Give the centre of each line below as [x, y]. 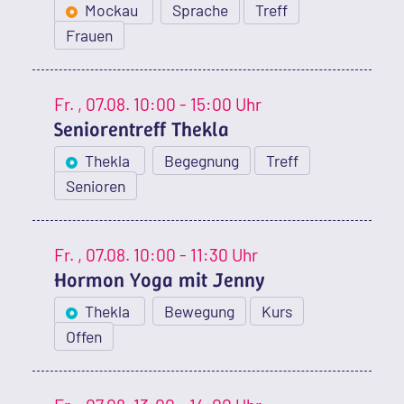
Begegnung [202, 161]
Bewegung [200, 312]
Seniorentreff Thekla [142, 129]
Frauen [89, 36]
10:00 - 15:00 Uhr [197, 105]
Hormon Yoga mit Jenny [160, 280]
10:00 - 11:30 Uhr [196, 255]
